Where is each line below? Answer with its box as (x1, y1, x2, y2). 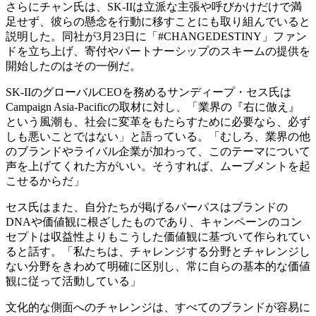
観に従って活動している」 (6, 275, 141, 288)
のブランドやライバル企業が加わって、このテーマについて (6, 145, 310, 158)
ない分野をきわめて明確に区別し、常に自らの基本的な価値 (6, 260, 310, 273)
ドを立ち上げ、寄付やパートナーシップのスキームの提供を (6, 45, 310, 58)
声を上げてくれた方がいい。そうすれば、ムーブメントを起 (6, 160, 310, 173)
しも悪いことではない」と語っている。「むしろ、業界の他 (6, 130, 310, 143)
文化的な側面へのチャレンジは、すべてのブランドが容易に (6, 301, 310, 314)
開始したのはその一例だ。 (6, 60, 141, 73)
